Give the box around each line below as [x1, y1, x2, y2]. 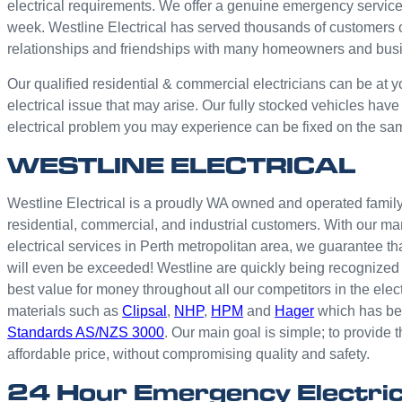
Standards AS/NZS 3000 [7, 325, 165, 340]
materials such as [7, 303, 123, 319]
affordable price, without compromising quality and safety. [7, 346, 371, 362]
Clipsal [122, 303, 168, 319]
